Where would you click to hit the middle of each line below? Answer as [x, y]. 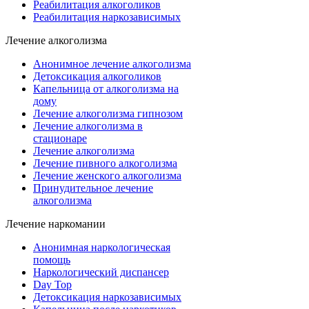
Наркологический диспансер [101, 272]
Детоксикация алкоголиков [97, 76]
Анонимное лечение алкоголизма [112, 63]
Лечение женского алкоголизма [107, 175]
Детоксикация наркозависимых [107, 297]
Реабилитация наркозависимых [107, 17]
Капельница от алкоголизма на [106, 88]
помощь [52, 259]
